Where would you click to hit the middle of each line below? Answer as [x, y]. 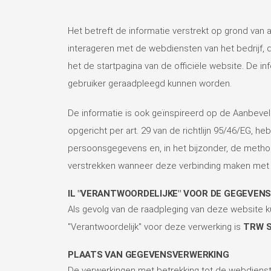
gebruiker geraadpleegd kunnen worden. [150, 83]
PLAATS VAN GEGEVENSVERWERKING [149, 254]
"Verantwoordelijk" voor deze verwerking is [155, 227]
